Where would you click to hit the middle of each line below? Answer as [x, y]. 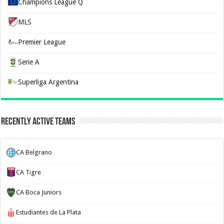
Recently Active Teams [38, 122]
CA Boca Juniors [39, 192]
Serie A [29, 62]
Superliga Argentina [48, 82]
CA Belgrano [34, 152]
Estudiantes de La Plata [49, 212]
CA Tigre [29, 172]
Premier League [42, 42]
